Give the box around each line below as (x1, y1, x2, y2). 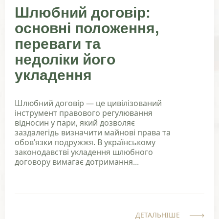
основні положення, (15, 20, 159, 37)
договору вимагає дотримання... (15, 156, 139, 168)
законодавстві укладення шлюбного (15, 147, 153, 158)
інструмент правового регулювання (15, 108, 153, 119)
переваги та (15, 36, 101, 52)
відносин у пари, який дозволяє (15, 117, 135, 129)
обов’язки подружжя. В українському (15, 137, 155, 148)
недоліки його (15, 51, 115, 68)
